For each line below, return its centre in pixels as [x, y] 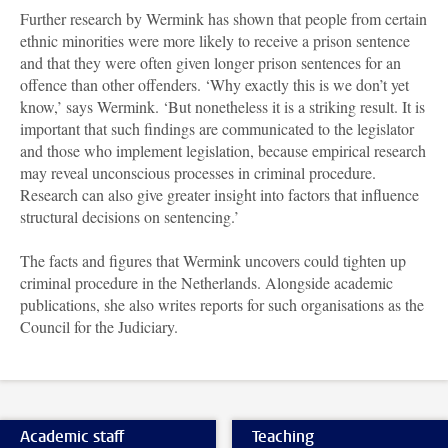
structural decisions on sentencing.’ [129, 217]
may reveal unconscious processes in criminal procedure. [198, 173]
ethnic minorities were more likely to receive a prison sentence [215, 41]
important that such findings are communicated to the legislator [217, 129]
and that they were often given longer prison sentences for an [210, 63]
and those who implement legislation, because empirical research [223, 151]
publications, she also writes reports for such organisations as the [222, 305]
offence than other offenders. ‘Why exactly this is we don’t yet [214, 85]
